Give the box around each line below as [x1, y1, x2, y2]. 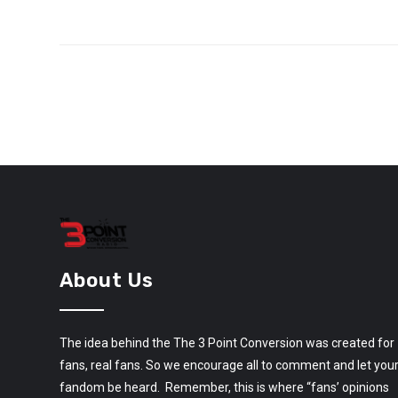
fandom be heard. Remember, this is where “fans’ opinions [60, 379, 389, 394]
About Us [60, 267, 154, 292]
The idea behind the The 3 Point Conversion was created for [60, 335, 394, 350]
